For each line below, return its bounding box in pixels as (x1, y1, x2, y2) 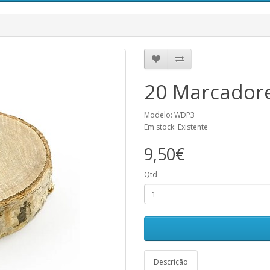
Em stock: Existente (144, 122, 208, 132)
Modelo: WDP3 (144, 110, 195, 120)
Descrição (154, 257, 188, 267)
